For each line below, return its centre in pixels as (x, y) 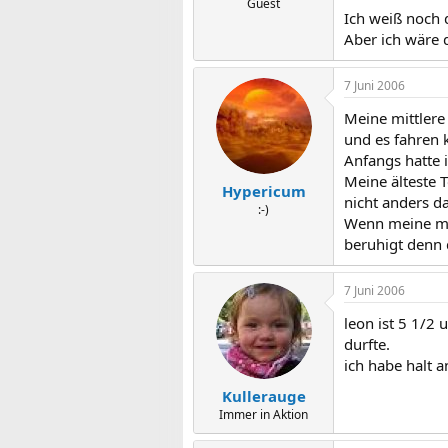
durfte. (367, 343)
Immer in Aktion (263, 414)
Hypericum (263, 191)
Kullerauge (263, 396)
